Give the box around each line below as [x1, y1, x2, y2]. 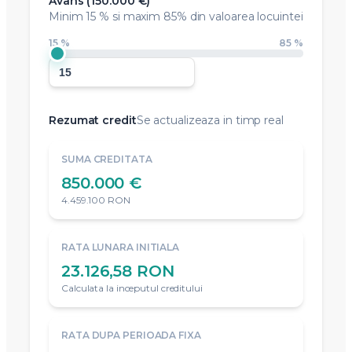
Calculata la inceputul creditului [61, 282, 203, 295]
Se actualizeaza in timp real [136, 113, 284, 128]
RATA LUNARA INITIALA [61, 241, 179, 254]
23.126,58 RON [61, 262, 174, 281]
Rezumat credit [49, 113, 137, 128]
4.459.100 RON [61, 194, 130, 207]
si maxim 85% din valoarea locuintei [109, 9, 303, 24]
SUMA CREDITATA [61, 153, 152, 166]
